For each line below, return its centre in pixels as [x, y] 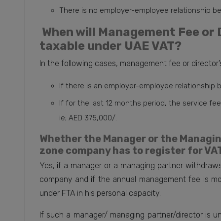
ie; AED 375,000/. [88, 118]
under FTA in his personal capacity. [100, 193]
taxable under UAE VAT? [110, 46]
